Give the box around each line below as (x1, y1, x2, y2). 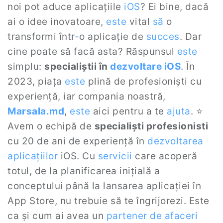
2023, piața (7, 76, 65, 87)
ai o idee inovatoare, (7, 16, 106, 27)
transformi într (7, 31, 75, 42)
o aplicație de (79, 31, 146, 42)
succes (146, 31, 180, 42)
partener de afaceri (106, 210, 198, 222)
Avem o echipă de (7, 120, 95, 132)
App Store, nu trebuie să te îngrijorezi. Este (7, 195, 210, 207)
